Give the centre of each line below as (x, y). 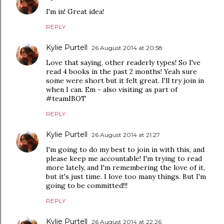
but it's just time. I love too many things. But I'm (126, 177)
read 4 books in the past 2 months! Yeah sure (121, 72)
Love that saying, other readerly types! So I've (123, 63)
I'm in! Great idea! (75, 12)
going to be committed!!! (87, 186)
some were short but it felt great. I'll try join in (125, 81)
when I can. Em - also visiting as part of (112, 90)
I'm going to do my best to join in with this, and (125, 150)
